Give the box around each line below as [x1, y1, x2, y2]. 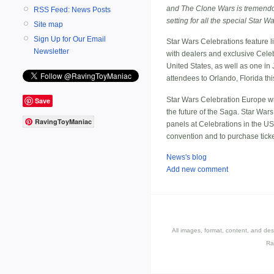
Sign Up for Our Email [34, 34, 106, 43]
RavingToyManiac [35, 117, 92, 127]
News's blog [166, 153, 207, 162]
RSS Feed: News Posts [34, 5, 111, 14]
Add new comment [166, 165, 228, 174]
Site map [34, 20, 63, 29]
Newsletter [34, 46, 69, 56]
